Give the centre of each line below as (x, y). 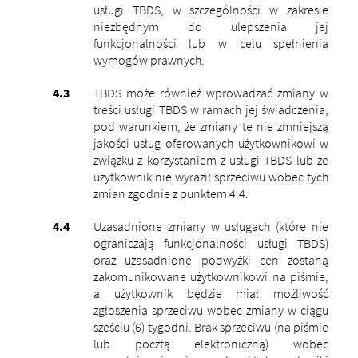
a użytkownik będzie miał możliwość (211, 293)
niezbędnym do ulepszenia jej (211, 26)
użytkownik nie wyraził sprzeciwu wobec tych (211, 176)
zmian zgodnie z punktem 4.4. (172, 193)
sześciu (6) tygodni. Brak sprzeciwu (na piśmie (211, 326)
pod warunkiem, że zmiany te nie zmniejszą (211, 126)
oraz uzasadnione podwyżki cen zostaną (211, 259)
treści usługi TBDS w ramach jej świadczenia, (211, 109)
